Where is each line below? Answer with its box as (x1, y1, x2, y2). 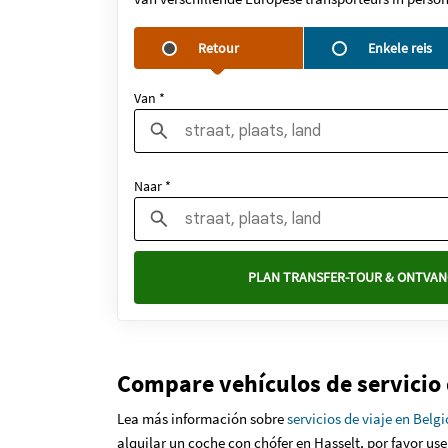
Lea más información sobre (117, 409, 287, 428)
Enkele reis (368, 38, 432, 57)
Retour (198, 38, 239, 57)
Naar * (134, 177, 171, 195)
